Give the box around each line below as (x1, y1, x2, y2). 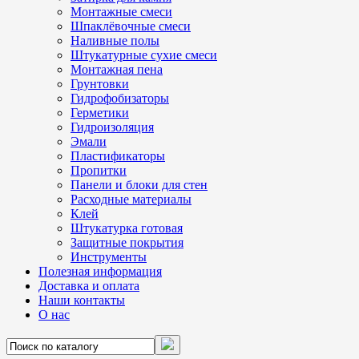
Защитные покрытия (71, 236, 184, 249)
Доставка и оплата (38, 279, 139, 292)
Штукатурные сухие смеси (71, 48, 217, 62)
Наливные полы (71, 34, 159, 47)
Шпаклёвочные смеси (71, 19, 191, 33)
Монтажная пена (71, 63, 163, 76)
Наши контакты (38, 293, 125, 307)
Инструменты (71, 250, 147, 264)
